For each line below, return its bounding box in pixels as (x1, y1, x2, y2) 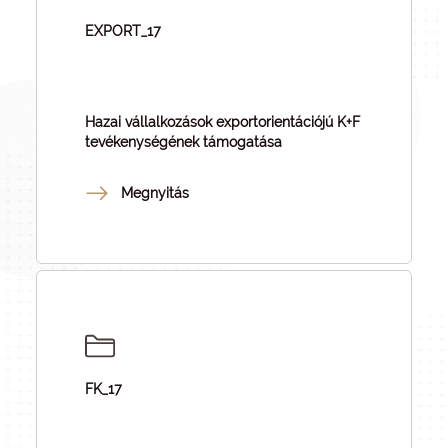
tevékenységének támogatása (85, 134, 282, 150)
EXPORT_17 (85, 23, 161, 39)
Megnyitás (121, 185, 189, 201)
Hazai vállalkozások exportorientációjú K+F (85, 114, 360, 130)
